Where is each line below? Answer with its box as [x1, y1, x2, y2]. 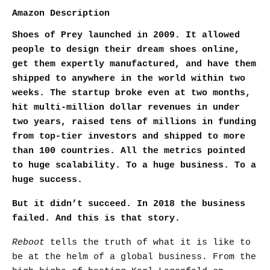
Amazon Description [12, 8, 110, 19]
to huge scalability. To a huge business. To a [12, 160, 256, 171]
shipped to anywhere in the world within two [12, 74, 245, 84]
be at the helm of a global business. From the [12, 252, 256, 262]
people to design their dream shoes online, [12, 45, 240, 55]
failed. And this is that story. [12, 213, 180, 224]
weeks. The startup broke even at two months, [12, 88, 251, 98]
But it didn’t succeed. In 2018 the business [12, 199, 245, 209]
